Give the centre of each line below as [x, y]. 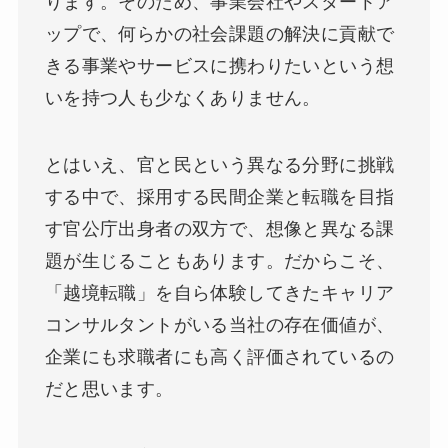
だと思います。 [109, 389]
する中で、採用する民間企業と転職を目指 [219, 197]
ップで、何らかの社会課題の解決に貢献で [219, 33]
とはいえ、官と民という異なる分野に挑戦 [219, 165]
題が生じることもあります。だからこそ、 [219, 261]
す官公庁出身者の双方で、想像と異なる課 [219, 229]
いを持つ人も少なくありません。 [182, 97]
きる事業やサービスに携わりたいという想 [219, 65]
